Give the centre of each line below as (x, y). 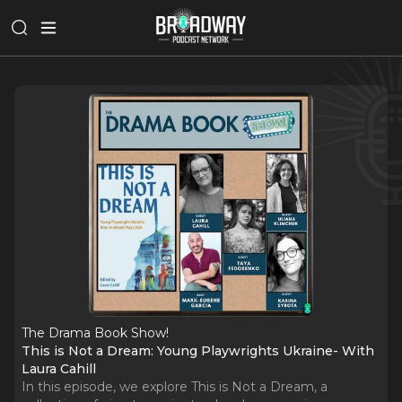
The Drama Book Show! (95, 333)
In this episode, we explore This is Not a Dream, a (175, 387)
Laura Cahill (59, 369)
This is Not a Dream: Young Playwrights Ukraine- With (198, 351)
